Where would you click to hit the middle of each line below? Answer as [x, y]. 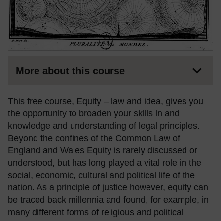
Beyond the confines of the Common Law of [94, 138]
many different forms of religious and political [96, 212]
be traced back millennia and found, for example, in [108, 200]
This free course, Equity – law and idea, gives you [106, 101]
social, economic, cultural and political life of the [101, 175]
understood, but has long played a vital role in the [105, 163]
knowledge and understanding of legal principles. [104, 126]
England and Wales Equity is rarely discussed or [103, 150]
